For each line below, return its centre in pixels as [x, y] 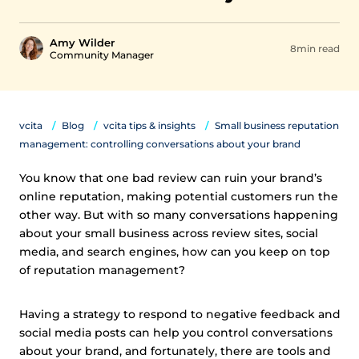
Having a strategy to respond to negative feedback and [180, 314]
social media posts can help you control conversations [176, 333]
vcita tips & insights [149, 125]
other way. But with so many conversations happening [179, 215]
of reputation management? [102, 270]
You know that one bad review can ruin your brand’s [171, 178]
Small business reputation [277, 125]
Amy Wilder [82, 42]
